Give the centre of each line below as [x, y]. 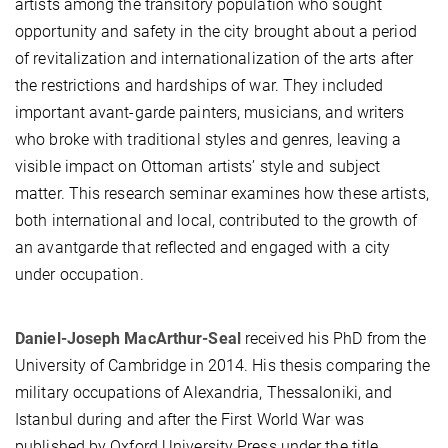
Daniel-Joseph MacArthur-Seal [130, 339]
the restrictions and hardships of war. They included [199, 86]
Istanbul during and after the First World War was [189, 420]
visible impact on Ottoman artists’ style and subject [198, 167]
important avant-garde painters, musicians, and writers [210, 113]
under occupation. [79, 275]
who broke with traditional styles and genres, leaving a [208, 140]
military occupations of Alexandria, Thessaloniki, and [204, 393]
